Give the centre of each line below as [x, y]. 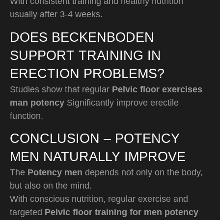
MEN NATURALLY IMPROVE [98, 156]
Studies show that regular [61, 89]
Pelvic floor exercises [157, 89]
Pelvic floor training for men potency [122, 212]
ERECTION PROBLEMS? [87, 73]
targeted [27, 212]
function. [27, 116]
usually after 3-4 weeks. [56, 14]
